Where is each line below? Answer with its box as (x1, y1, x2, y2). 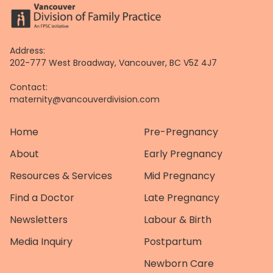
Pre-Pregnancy (144, 125, 218, 139)
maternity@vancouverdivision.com (10, 93, 160, 105)
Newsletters (10, 213, 68, 227)
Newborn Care (144, 257, 214, 271)
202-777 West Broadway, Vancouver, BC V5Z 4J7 (10, 57, 217, 69)
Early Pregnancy (144, 147, 222, 161)
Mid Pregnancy (144, 169, 215, 183)
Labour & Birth (144, 213, 211, 227)
